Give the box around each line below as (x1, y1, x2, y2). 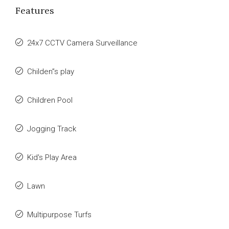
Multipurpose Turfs (27, 210, 91, 219)
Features (15, 5, 54, 16)
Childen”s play (27, 67, 74, 76)
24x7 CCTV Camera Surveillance (27, 38, 138, 48)
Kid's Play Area (27, 153, 77, 162)
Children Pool (27, 96, 73, 105)
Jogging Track (27, 124, 76, 133)
